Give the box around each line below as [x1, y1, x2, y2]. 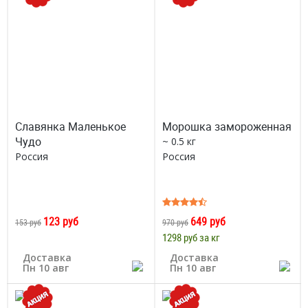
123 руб [43, 214, 78, 229]
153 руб [15, 217, 41, 228]
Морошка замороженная [162, 119, 291, 134]
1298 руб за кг [162, 230, 220, 244]
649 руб [190, 214, 225, 229]
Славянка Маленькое [15, 119, 126, 134]
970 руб [162, 217, 188, 228]
